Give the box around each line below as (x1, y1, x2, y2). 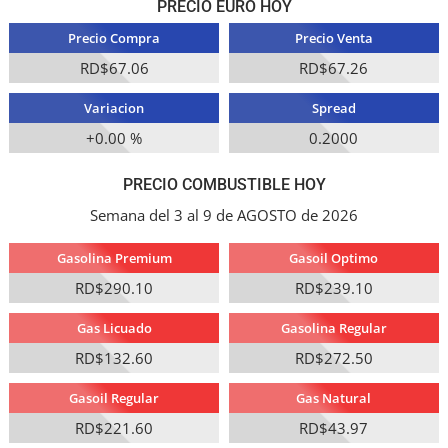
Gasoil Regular (69, 388, 160, 407)
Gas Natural (296, 388, 372, 407)
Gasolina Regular (280, 318, 387, 337)
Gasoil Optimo (289, 248, 379, 267)
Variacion (84, 99, 145, 118)
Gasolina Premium (56, 248, 172, 267)
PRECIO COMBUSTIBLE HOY (122, 174, 326, 194)
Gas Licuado (76, 318, 152, 337)
